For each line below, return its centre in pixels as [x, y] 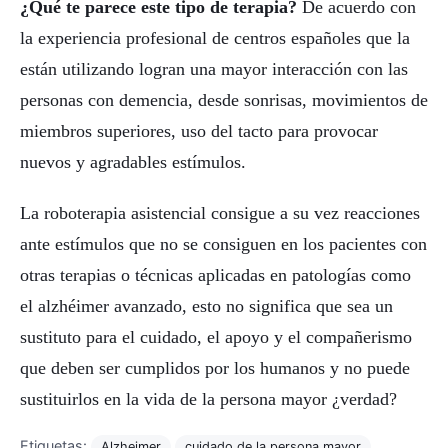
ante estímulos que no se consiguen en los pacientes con [223, 243]
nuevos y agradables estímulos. [133, 161]
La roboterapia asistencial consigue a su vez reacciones [220, 212]
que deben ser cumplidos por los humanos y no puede [215, 367]
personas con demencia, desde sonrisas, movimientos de [224, 99]
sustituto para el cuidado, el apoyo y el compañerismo [216, 336]
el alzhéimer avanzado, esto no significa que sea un [206, 305]
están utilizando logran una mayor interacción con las [214, 68]
